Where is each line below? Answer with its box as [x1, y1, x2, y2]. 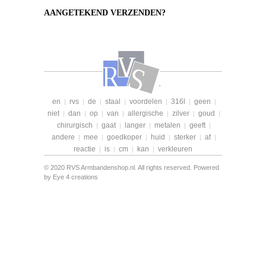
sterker [174, 133, 196, 142]
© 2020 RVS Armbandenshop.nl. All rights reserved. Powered [44, 164, 219, 172]
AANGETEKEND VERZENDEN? [44, 8, 166, 18]
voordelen [129, 97, 162, 106]
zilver [172, 109, 189, 118]
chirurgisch [57, 121, 93, 130]
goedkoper [107, 133, 142, 142]
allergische [128, 109, 163, 118]
